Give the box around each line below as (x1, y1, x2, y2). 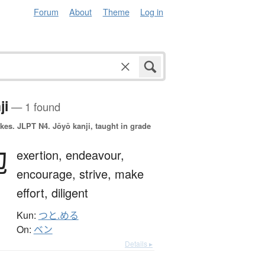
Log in (140, 5, 163, 18)
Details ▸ (125, 238, 153, 249)
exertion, (16, 146, 66, 164)
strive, (79, 165, 115, 183)
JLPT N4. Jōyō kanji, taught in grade (14, 120, 151, 132)
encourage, (16, 165, 79, 183)
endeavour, (65, 146, 124, 164)
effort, (16, 184, 51, 202)
